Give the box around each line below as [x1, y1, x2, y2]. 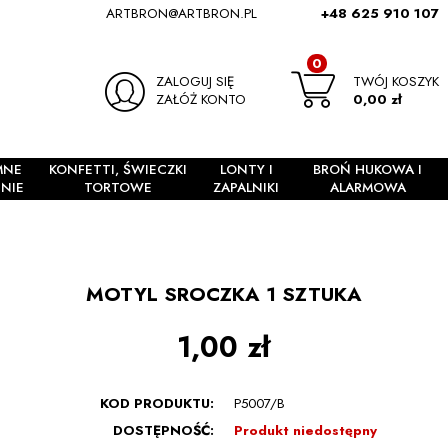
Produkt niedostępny [233, 420, 377, 440]
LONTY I [219, 160, 273, 180]
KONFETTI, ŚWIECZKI [49, 160, 188, 180]
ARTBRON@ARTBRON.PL [106, 4, 257, 23]
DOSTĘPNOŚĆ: [113, 420, 215, 440]
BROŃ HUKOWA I [313, 160, 423, 180]
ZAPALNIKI [213, 178, 280, 198]
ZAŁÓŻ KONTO [156, 89, 247, 109]
